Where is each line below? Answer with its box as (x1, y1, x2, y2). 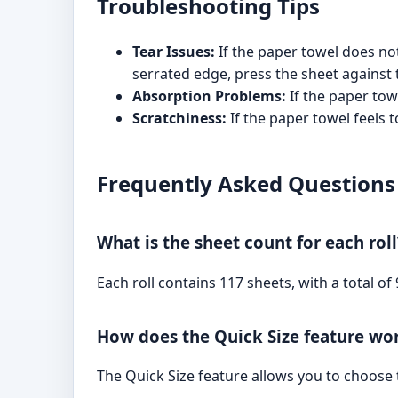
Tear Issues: (132, 41, 215, 61)
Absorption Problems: (132, 85, 286, 106)
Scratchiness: (132, 107, 227, 128)
